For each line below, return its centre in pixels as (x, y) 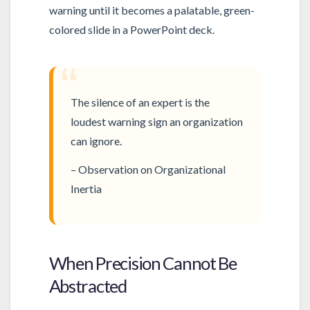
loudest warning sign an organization (157, 122)
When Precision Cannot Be (143, 263)
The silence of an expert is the (140, 102)
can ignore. (97, 141)
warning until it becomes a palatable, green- (152, 10)
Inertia (86, 188)
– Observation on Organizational (148, 169)
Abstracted (88, 285)
